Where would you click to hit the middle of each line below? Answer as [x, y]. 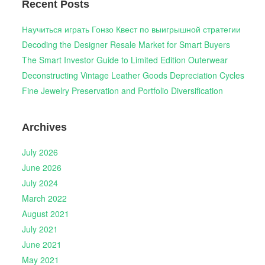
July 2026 [40, 152]
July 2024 [40, 182]
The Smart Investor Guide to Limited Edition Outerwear [125, 60]
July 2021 [40, 229]
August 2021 [45, 213]
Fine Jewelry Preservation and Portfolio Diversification [122, 91]
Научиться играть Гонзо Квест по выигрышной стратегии [131, 29]
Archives [44, 127]
